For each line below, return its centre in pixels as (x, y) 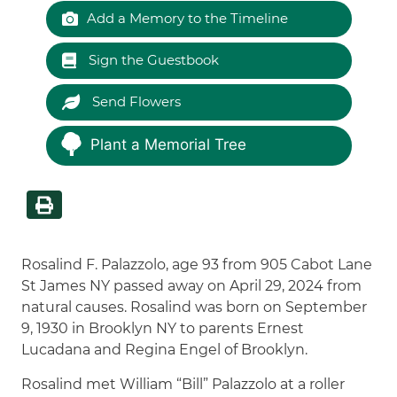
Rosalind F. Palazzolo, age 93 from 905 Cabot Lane (197, 264)
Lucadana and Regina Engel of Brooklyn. (165, 349)
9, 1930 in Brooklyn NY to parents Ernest (163, 328)
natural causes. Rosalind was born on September (195, 307)
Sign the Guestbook (152, 60)
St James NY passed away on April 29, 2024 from (192, 285)
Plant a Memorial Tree (168, 145)
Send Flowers (134, 101)
